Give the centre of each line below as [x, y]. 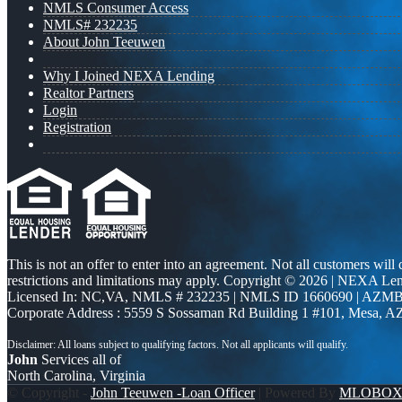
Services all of [79, 359]
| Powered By [297, 392]
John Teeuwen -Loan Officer [173, 392]
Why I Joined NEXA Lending [129, 75]
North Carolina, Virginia [76, 375]
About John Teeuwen [104, 41]
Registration [77, 127]
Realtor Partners [88, 92]
